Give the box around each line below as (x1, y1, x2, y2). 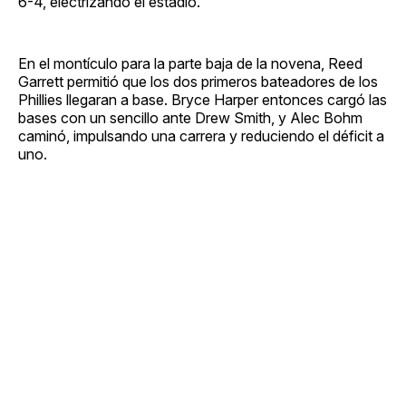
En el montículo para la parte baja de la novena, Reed (18, 53, 362, 72)
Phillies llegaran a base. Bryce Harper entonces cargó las (18, 90, 387, 109)
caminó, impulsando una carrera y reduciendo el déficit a (18, 126, 384, 145)
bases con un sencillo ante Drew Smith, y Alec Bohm (18, 108, 362, 127)
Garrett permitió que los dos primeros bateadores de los (18, 72, 378, 91)
